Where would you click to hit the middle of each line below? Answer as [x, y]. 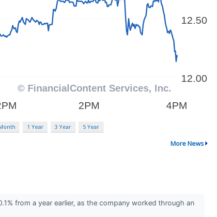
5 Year [91, 127]
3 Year [63, 127]
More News [187, 143]
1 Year [35, 127]
